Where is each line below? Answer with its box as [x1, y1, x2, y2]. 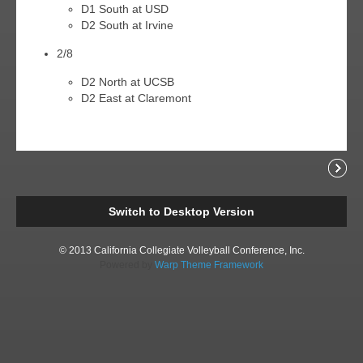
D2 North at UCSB [81, 75, 174, 88]
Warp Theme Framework [155, 259, 263, 271]
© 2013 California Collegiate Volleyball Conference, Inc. [58, 245, 305, 256]
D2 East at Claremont [81, 92, 191, 105]
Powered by [100, 259, 155, 271]
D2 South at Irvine [81, 19, 173, 32]
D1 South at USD [81, 2, 169, 15]
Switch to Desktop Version [109, 205, 254, 218]
